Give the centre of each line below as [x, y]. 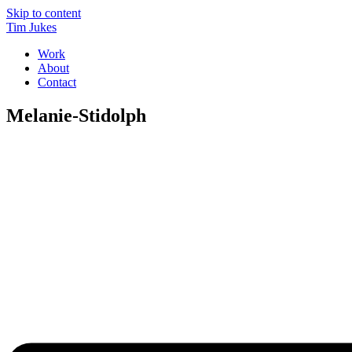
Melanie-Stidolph [76, 115]
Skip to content [44, 13]
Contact [57, 82]
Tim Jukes [31, 27]
